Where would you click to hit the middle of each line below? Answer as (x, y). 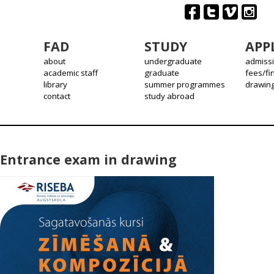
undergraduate (173, 61)
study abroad (170, 96)
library (56, 84)
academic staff (71, 73)
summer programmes (185, 84)
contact (57, 96)
